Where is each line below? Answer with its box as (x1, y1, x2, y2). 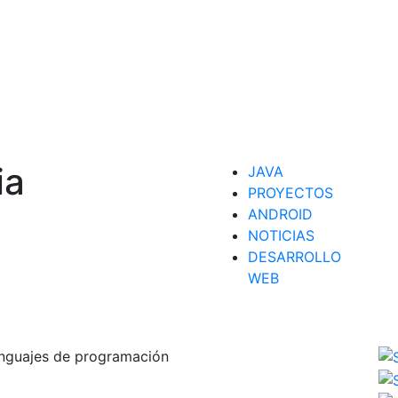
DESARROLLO (248, 247, 341, 266)
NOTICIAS (248, 226, 314, 244)
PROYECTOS (248, 183, 333, 202)
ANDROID (248, 204, 313, 223)
